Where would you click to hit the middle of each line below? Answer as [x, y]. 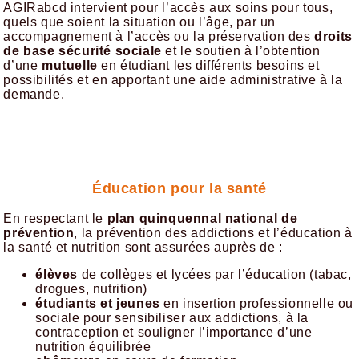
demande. [34, 94]
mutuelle [70, 65]
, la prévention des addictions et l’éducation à [213, 233]
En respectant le [55, 219]
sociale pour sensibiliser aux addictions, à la [172, 318]
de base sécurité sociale [83, 50]
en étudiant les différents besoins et [208, 65]
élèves [57, 275]
